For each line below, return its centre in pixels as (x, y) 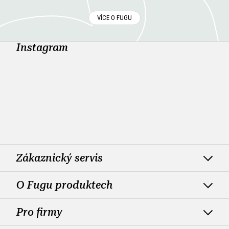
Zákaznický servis (60, 158)
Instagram (42, 47)
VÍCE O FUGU (114, 17)
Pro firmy (39, 212)
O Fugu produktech (64, 185)
